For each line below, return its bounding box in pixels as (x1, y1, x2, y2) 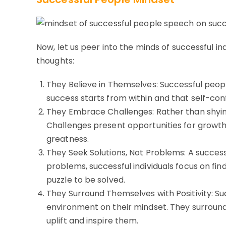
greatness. (46, 133, 89, 145)
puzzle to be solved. (46, 174, 125, 186)
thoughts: (36, 55, 74, 67)
